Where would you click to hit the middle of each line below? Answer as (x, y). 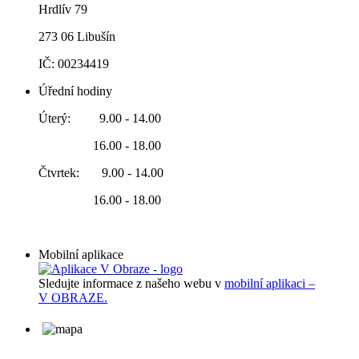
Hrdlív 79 (63, 10)
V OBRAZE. (73, 298)
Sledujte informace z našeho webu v (131, 284)
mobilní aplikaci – (270, 284)
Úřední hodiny (75, 91)
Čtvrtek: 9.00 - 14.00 (101, 173)
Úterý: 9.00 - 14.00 (100, 119)
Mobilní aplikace (81, 255)
